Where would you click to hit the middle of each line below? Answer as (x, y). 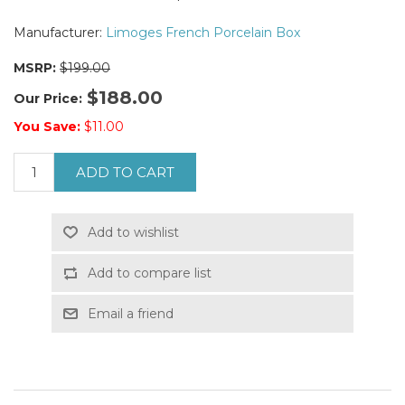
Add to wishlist (133, 233)
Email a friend (130, 314)
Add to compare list (149, 273)
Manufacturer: (58, 33)
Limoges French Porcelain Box (203, 33)
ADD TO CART (125, 173)
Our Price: (48, 99)
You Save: (47, 127)
